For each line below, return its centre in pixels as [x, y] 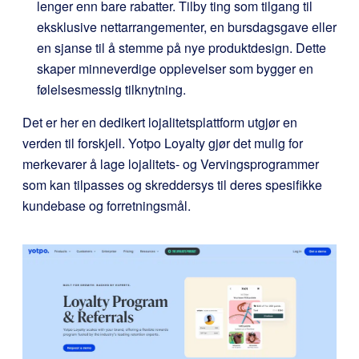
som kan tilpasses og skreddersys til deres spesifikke [172, 185]
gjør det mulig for [254, 143]
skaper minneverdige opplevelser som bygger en [175, 69]
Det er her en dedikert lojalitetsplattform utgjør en [160, 122]
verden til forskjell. [75, 143]
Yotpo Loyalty [167, 143]
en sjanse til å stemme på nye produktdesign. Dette [182, 48]
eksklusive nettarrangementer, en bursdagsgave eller [187, 27]
